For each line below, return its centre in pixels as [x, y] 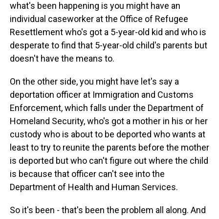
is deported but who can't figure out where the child [109, 161]
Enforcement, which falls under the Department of [107, 108]
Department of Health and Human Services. [94, 187]
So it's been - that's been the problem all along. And [108, 210]
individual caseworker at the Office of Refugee [99, 19]
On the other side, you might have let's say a [94, 81]
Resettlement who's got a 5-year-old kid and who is [108, 32]
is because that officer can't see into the [87, 174]
